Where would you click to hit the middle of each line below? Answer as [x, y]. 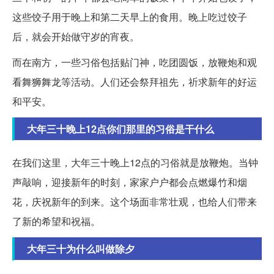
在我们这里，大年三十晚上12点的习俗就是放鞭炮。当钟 [135, 162]
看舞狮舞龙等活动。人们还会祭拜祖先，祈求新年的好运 [135, 81]
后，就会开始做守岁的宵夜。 [76, 36]
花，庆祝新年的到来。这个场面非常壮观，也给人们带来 [135, 201]
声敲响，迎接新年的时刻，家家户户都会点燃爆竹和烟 [130, 182]
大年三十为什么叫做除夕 [81, 248]
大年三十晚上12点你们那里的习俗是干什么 [120, 128]
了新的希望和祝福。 [56, 221]
